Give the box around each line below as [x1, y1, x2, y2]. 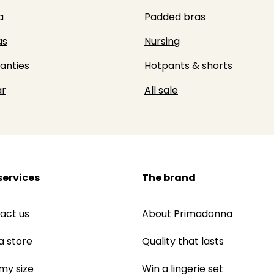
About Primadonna [141, 207, 232, 221]
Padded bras [144, 10, 206, 24]
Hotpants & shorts [144, 59, 232, 73]
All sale [144, 83, 178, 97]
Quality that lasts [141, 234, 224, 248]
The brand [141, 171, 196, 185]
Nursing [144, 34, 180, 48]
